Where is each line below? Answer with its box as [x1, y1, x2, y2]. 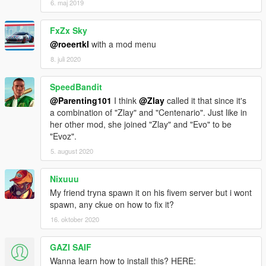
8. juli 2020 [50, 53, 81, 64]
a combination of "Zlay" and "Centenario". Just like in [50, 106, 247, 118]
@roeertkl [50, 37, 89, 50]
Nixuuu [50, 172, 79, 185]
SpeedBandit [50, 80, 102, 93]
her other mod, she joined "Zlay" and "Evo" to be [50, 118, 232, 130]
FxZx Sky [50, 24, 87, 36]
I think [112, 94, 139, 106]
